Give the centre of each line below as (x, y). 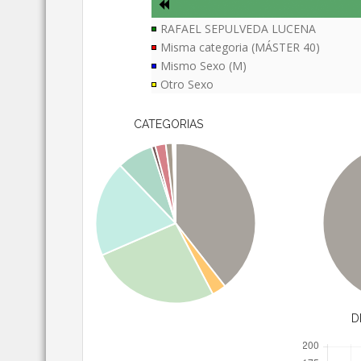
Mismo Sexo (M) (204, 66)
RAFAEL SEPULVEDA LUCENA (239, 29)
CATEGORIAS (168, 124)
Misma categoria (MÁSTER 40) (241, 48)
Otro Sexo (187, 85)
